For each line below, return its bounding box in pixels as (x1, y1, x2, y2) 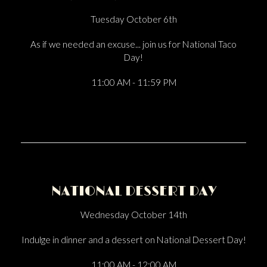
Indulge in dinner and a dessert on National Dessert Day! (21, 234, 246, 245)
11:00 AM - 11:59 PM (91, 77, 176, 88)
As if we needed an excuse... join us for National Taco (30, 39, 237, 49)
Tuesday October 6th (90, 14, 177, 24)
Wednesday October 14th (80, 209, 187, 220)
